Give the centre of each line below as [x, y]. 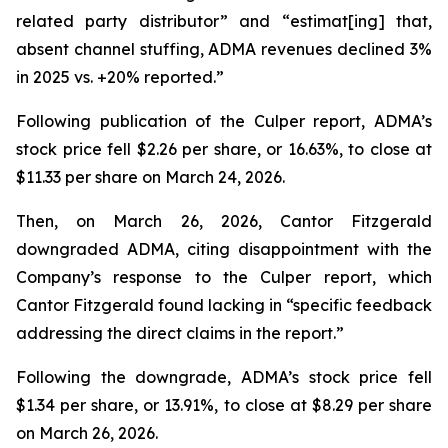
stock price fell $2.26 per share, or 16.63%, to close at [224, 149]
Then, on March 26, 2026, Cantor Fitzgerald [224, 221]
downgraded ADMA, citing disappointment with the [224, 249]
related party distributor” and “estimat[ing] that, [224, 21]
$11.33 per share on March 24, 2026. [152, 177]
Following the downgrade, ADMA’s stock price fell [224, 377]
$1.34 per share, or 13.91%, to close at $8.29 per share [224, 405]
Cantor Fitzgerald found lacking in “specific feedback [224, 305]
